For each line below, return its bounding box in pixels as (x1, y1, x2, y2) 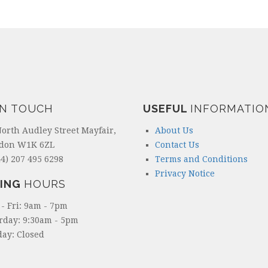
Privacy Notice (155, 168, 215, 178)
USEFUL (143, 102, 190, 115)
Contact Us (155, 139, 199, 150)
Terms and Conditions (155, 154, 248, 164)
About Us (155, 125, 193, 135)
